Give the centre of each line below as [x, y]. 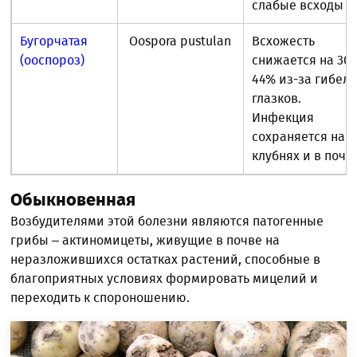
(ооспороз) [53, 61]
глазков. [277, 99]
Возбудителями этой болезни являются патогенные [167, 222]
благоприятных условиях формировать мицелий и [165, 279]
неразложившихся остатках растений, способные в [166, 260]
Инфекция [283, 118]
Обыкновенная [73, 200]
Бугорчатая [54, 41]
